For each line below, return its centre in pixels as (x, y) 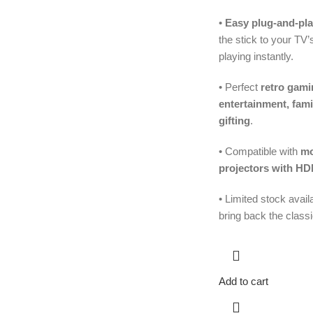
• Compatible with (259, 152)
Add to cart (243, 282)
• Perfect (239, 87)
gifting (234, 121)
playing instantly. (256, 57)
